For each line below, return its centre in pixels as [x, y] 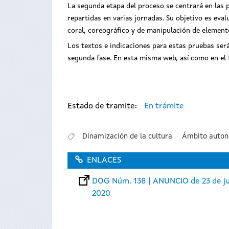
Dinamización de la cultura [127, 136]
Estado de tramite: [103, 107]
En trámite [164, 107]
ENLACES [104, 161]
